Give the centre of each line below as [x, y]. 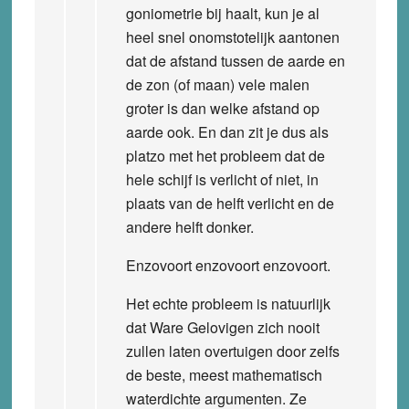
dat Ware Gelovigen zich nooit [222, 327]
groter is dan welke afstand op [222, 108]
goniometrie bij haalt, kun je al [222, 13]
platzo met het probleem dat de [225, 155]
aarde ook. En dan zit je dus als [227, 131]
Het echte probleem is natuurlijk [228, 303]
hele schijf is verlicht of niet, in [222, 179]
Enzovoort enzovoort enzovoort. [228, 265]
